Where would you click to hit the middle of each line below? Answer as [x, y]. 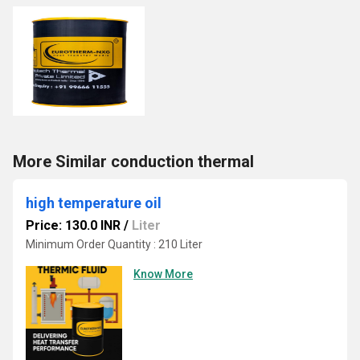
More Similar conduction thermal [133, 162]
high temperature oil [94, 203]
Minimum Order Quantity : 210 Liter [114, 244]
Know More [163, 274]
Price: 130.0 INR [73, 225]
